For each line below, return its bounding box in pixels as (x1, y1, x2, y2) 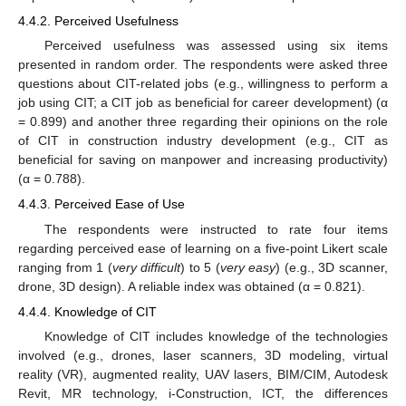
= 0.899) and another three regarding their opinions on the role (18, 114, 388, 130)
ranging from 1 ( (18, 259, 112, 275)
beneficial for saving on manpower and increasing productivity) (18, 152, 388, 168)
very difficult (111, 259, 181, 275)
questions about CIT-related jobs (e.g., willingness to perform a (18, 76, 388, 92)
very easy (219, 259, 276, 275)
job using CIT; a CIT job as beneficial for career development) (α (18, 95, 388, 111)
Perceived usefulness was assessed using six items (43, 38, 388, 53)
